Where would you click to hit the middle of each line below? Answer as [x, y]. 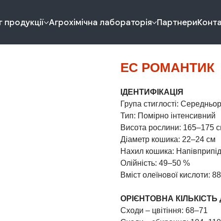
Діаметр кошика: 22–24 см [168, 139]
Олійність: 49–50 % [155, 163]
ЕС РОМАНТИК [167, 68]
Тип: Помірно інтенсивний [168, 116]
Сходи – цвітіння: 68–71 [164, 210]
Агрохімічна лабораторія [100, 22]
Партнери [177, 22]
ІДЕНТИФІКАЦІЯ [152, 92]
